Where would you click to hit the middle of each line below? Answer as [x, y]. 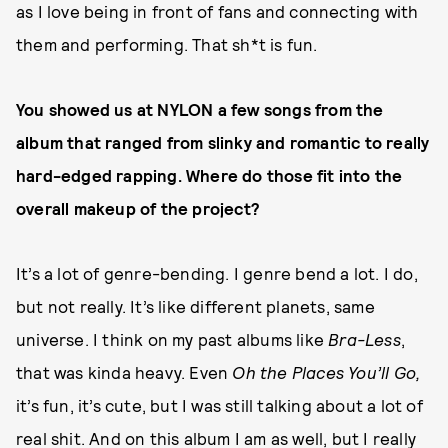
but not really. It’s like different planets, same [195, 306]
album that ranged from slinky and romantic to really [223, 142]
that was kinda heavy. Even [124, 372]
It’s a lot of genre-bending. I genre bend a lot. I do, [217, 273]
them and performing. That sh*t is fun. [167, 44]
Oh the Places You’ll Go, [326, 372]
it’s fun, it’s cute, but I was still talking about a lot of [219, 405]
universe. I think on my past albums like [172, 339]
